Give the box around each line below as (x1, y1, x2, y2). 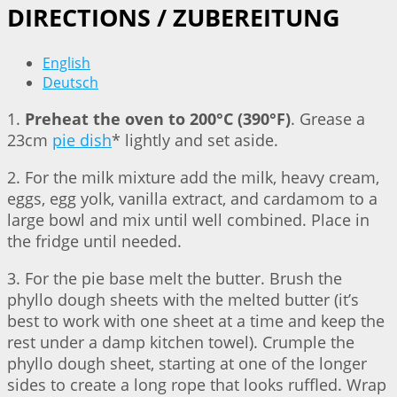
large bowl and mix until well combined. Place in (7, 209, 370, 231)
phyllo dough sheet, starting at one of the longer (7, 353, 367, 375)
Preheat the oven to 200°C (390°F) (25, 108, 291, 130)
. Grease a (291, 108, 365, 130)
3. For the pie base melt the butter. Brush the (7, 268, 342, 290)
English (43, 53, 90, 74)
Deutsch (43, 73, 98, 93)
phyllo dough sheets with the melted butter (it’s (7, 289, 359, 311)
